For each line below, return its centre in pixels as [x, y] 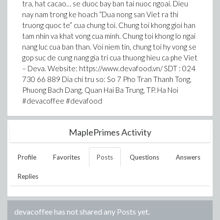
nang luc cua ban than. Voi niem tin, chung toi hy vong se [109, 47]
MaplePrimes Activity [110, 132]
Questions [144, 157]
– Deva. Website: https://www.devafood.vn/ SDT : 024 [109, 68]
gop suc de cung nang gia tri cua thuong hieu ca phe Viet [110, 57]
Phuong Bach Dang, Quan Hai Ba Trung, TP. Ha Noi [100, 90]
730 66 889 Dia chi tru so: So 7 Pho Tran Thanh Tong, [107, 79]
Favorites [67, 157]
